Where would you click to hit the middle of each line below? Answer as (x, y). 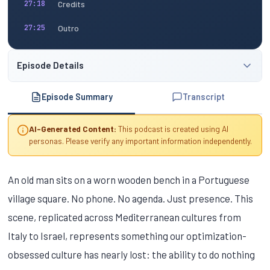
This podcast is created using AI (172, 129)
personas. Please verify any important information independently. (140, 141)
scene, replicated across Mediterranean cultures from (125, 217)
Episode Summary (77, 97)
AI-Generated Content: (72, 129)
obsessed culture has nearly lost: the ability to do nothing (132, 254)
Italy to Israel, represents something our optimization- (127, 235)
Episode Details (50, 65)
